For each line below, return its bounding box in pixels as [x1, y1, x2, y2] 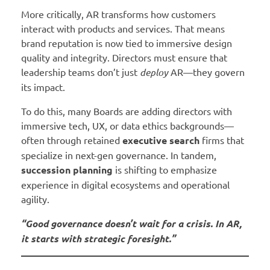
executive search [122, 133, 199, 146]
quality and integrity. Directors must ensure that [21, 51, 227, 63]
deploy [140, 65, 168, 78]
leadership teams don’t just [21, 65, 140, 78]
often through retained [21, 133, 122, 146]
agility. [21, 192, 49, 205]
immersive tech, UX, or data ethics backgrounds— [21, 119, 234, 131]
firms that [199, 133, 244, 146]
